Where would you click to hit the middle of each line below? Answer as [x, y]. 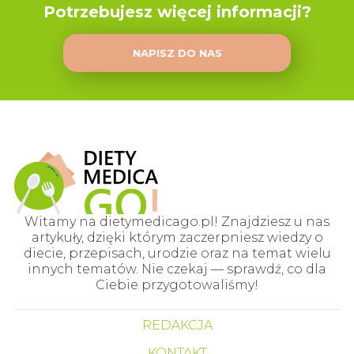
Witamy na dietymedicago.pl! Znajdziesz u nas [177, 221]
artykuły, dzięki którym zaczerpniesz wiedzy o [177, 237]
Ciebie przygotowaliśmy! [177, 284]
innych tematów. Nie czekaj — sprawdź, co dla [177, 269]
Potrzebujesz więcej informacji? [177, 12]
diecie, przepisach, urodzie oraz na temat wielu [177, 253]
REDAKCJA [177, 325]
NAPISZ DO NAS [177, 53]
